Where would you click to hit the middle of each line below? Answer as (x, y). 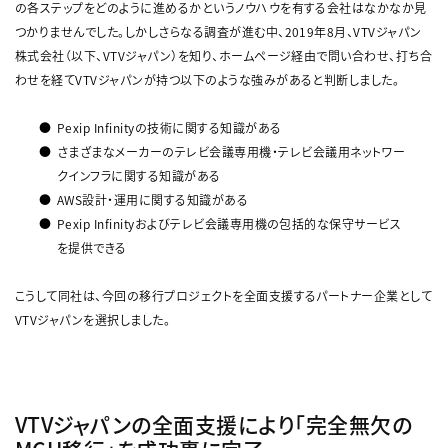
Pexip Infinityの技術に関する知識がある (169, 128)
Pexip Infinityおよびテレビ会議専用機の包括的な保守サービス (229, 224)
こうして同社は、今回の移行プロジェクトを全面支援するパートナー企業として (224, 296)
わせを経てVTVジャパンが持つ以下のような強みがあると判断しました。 (207, 80)
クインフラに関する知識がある (139, 176)
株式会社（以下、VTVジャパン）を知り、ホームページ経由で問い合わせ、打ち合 (224, 56)
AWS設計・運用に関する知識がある (153, 200)
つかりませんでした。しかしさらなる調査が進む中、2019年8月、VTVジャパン (218, 32)
